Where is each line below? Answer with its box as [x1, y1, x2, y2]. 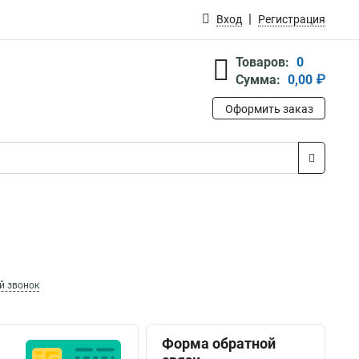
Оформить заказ [224, 103, 313, 115]
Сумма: [236, 72, 280, 87]
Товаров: [236, 54, 289, 70]
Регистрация [258, 13, 325, 26]
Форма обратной [162, 335, 276, 352]
